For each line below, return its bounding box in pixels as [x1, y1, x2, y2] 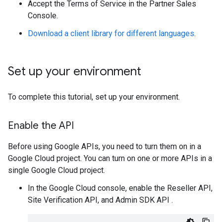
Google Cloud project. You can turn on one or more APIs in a [8, 153, 212, 163]
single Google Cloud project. [8, 165, 105, 175]
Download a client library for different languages [28, 28, 194, 38]
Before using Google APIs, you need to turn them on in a [8, 141, 201, 151]
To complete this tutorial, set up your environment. [8, 92, 180, 102]
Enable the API [8, 119, 74, 132]
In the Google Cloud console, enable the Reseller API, [28, 183, 213, 193]
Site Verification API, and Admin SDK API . [28, 195, 173, 205]
